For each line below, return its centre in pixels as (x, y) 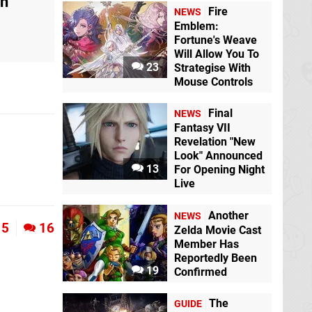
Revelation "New (215, 142)
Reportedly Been (216, 258)
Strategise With (212, 68)
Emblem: (196, 26)
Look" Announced (218, 156)
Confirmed (201, 272)
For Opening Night (219, 170)
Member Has (206, 244)
